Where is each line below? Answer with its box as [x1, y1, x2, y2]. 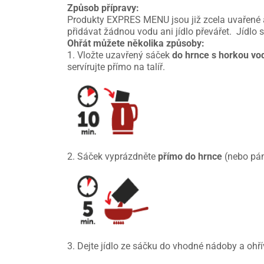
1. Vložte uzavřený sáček [67, 49, 172, 61]
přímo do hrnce [158, 151, 222, 163]
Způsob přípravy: [67, 2, 139, 14]
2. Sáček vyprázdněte [67, 151, 158, 163]
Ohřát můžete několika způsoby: [67, 38, 204, 49]
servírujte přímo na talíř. [67, 61, 165, 73]
